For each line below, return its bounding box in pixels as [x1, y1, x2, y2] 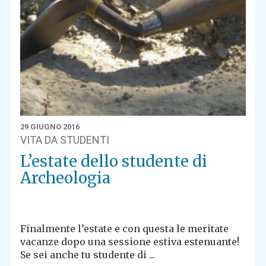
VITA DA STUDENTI [20, 133, 110, 146]
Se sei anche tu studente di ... [20, 248, 156, 261]
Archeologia [20, 167, 111, 188]
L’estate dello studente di [20, 151, 208, 171]
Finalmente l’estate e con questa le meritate [20, 222, 229, 235]
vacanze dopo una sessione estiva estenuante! [20, 235, 240, 248]
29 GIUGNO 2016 [20, 122, 80, 131]
